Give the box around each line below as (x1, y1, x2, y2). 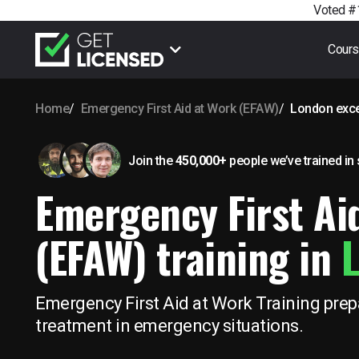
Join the (128, 153, 175, 169)
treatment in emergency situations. (35, 315, 303, 336)
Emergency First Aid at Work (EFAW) (80, 100, 279, 116)
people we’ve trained (226, 153, 345, 169)
